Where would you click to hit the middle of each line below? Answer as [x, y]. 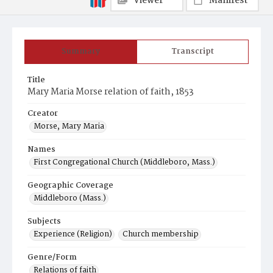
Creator [43, 114]
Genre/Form [52, 257]
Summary [81, 51]
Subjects [44, 222]
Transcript [193, 51]
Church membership [161, 234]
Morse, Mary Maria [69, 126]
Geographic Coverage [70, 186]
